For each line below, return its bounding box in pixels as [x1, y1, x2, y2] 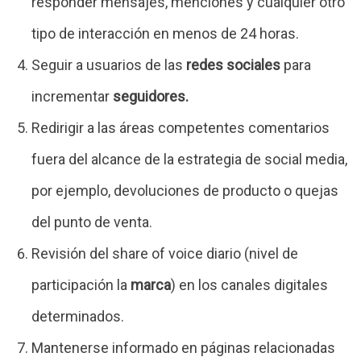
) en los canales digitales [171, 276, 329, 293]
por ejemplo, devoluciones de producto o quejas [31, 181, 339, 199]
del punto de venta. [31, 213, 153, 230]
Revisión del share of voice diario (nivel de [31, 244, 299, 262]
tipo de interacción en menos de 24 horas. [31, 24, 300, 42]
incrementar [31, 87, 114, 105]
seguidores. [113, 87, 189, 105]
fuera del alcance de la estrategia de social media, [31, 150, 348, 168]
